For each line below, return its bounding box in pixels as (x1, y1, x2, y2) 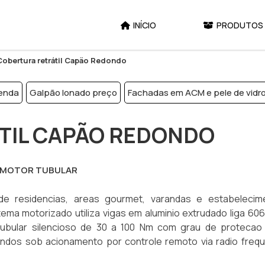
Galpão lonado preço (30, 86, 117, 99)
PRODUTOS (216, 19, 263, 31)
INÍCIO (133, 19, 156, 31)
